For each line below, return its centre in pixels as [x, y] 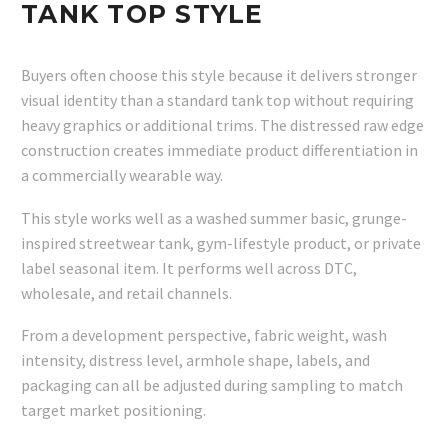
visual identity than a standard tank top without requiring [217, 99]
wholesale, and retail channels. [126, 292]
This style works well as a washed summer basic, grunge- [214, 217]
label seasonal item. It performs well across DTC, [189, 267]
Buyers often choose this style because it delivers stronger [219, 74]
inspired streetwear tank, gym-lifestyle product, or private [221, 242]
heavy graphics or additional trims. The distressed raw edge [222, 124]
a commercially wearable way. [122, 174]
